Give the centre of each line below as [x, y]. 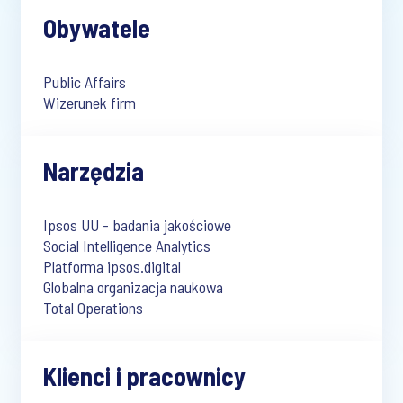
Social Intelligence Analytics [127, 246]
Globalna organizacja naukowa [133, 287]
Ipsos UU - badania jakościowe [137, 225]
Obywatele [97, 28]
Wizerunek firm [90, 103]
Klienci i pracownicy [144, 376]
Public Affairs [85, 82]
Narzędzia [94, 171]
